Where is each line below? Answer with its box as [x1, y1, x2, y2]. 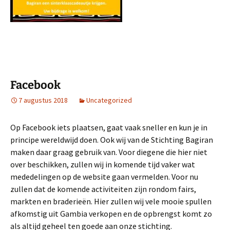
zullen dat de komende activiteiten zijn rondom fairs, [10, 184, 196, 195]
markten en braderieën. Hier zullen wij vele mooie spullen [10, 196, 212, 207]
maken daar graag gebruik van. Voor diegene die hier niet [10, 147, 207, 158]
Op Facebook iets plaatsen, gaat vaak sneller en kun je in [10, 122, 207, 133]
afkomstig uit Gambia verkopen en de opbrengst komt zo [10, 208, 212, 219]
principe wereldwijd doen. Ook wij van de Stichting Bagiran [10, 135, 213, 145]
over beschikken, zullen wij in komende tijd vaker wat [10, 159, 195, 170]
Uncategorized [86, 95, 132, 105]
